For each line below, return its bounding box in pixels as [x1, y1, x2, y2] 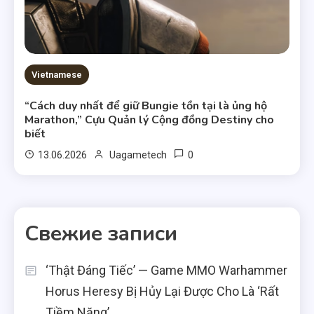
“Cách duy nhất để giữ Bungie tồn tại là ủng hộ [25, 98, 268, 114]
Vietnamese [32, 69, 83, 81]
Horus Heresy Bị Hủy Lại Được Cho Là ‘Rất [46, 284, 279, 299]
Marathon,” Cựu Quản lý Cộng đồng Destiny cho [25, 112, 275, 128]
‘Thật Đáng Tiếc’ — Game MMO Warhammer [46, 263, 287, 278]
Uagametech [109, 149, 168, 161]
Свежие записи [25, 219, 177, 249]
